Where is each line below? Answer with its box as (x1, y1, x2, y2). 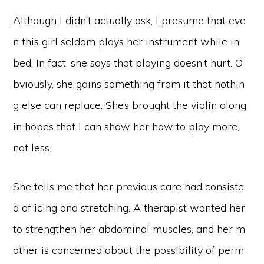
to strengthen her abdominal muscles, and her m (13, 222, 246, 236)
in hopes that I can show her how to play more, (13, 120, 240, 133)
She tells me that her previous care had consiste (13, 180, 245, 193)
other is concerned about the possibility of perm (13, 243, 245, 257)
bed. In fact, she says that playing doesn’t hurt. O (13, 56, 243, 70)
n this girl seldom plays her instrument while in (13, 35, 240, 48)
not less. (13, 141, 52, 154)
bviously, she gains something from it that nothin (13, 77, 245, 91)
